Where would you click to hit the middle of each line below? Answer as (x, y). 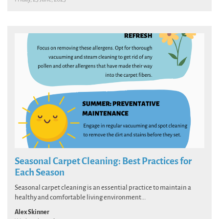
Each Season (40, 172)
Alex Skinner (32, 212)
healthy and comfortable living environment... (80, 197)
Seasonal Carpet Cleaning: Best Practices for (103, 161)
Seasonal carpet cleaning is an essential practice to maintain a (103, 187)
